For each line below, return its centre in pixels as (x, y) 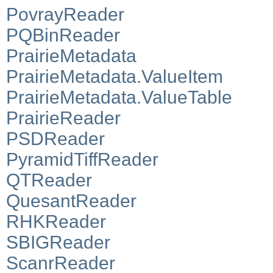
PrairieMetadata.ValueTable (119, 97)
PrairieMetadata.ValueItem (115, 76)
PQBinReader (63, 35)
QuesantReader (71, 200)
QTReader (49, 180)
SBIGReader (58, 242)
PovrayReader (65, 14)
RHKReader (56, 221)
